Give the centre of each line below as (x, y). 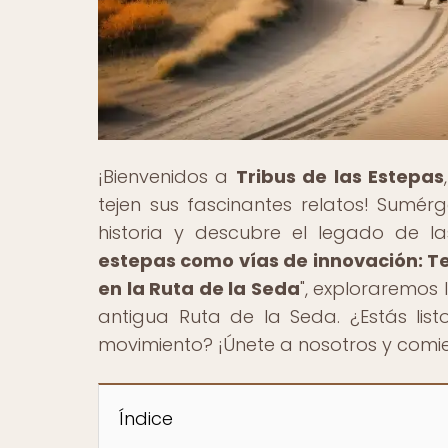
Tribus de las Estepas (340, 176)
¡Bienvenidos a (167, 176)
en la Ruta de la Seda (199, 288)
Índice (146, 418)
